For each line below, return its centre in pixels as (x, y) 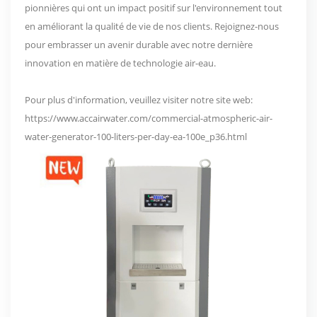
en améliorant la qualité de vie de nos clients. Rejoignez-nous (152, 26)
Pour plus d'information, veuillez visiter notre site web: (139, 99)
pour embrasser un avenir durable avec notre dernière (139, 44)
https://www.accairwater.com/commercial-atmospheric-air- (149, 118)
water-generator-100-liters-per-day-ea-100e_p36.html (136, 136)
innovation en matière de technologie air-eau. (120, 63)
